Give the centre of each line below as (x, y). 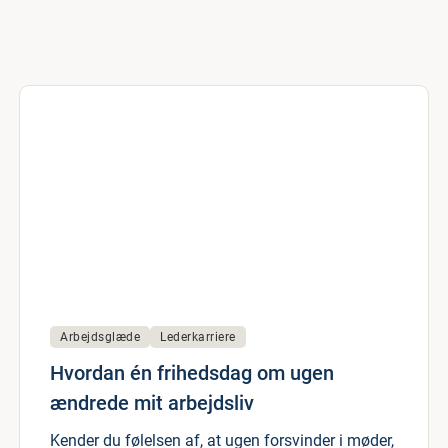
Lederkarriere (198, 337)
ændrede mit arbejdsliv (152, 403)
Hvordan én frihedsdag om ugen (192, 373)
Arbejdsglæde (100, 337)
